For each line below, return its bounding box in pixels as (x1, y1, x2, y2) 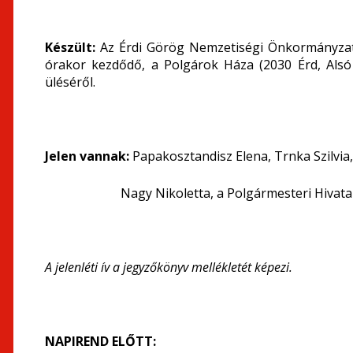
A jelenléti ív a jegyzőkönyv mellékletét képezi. (45, 258, 292, 276)
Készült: (45, 39, 100, 56)
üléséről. (45, 73, 95, 91)
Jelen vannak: (45, 147, 132, 165)
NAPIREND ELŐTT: (45, 333, 156, 350)
